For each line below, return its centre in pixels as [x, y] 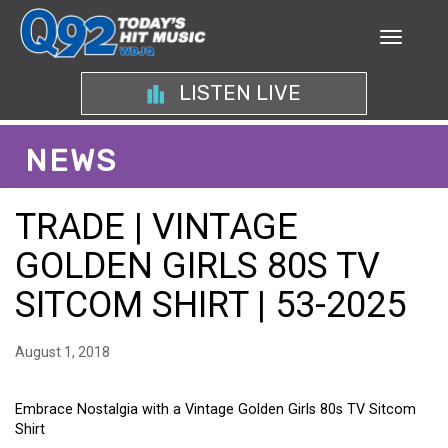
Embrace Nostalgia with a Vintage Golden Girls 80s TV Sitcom [215, 409]
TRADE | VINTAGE [156, 227]
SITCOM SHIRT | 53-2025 [210, 305]
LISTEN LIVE [237, 93]
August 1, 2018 [62, 352]
